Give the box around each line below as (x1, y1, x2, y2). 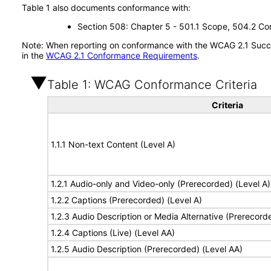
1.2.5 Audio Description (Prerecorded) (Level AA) (51, 244, 243, 254)
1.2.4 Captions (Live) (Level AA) (51, 227, 175, 238)
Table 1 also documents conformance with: (22, 2, 191, 13)
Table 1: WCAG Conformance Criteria (47, 77, 257, 92)
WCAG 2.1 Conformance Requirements (46, 50, 197, 60)
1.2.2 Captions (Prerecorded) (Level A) (51, 195, 202, 205)
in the (22, 50, 46, 60)
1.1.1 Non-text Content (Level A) (51, 139, 175, 149)
